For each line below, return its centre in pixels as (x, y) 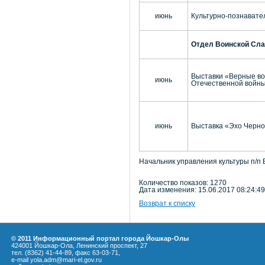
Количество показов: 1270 (183, 182)
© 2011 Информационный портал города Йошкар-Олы (100, 238)
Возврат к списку (167, 204)
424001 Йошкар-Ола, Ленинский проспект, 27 (79, 245)
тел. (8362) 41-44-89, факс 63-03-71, (66, 253)
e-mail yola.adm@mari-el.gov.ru (56, 260)
